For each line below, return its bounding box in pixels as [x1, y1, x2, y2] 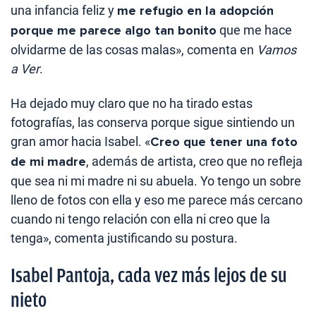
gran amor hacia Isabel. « [11, 133, 150, 149]
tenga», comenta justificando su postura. [11, 230, 238, 245]
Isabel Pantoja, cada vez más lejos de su [11, 264, 287, 286]
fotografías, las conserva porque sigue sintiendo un [11, 114, 295, 130]
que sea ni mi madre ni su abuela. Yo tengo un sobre [11, 173, 301, 188]
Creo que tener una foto [150, 133, 298, 150]
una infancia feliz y [11, 2, 117, 18]
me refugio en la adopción [117, 2, 274, 18]
